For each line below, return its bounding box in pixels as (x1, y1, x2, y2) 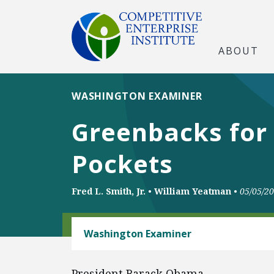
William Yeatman (154, 185, 231, 197)
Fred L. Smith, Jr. (72, 185, 146, 197)
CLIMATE (72, 218, 114, 232)
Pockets (72, 147, 173, 180)
